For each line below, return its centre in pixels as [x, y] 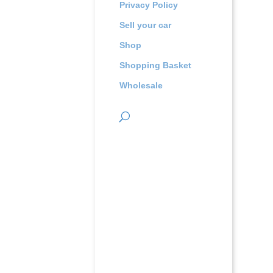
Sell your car [145, 25]
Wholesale [141, 85]
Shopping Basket [155, 65]
